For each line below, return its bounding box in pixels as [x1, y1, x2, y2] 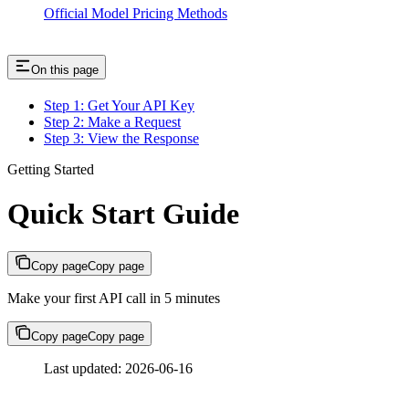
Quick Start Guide [7, 197, 239, 231]
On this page [31, 63, 99, 78]
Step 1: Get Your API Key [44, 97, 194, 113]
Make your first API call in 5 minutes [7, 289, 220, 306]
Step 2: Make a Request [44, 113, 181, 130]
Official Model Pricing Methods [44, 5, 227, 22]
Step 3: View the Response [44, 130, 199, 146]
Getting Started [7, 161, 94, 177]
